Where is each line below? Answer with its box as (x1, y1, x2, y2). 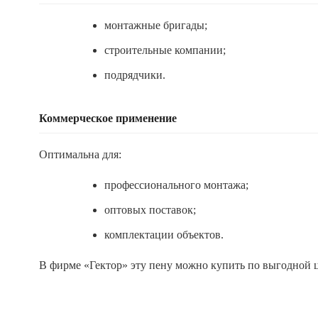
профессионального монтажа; (104, 179, 248, 191)
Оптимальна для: (39, 148, 121, 160)
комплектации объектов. (104, 229, 224, 241)
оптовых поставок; (104, 204, 196, 216)
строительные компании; (104, 44, 226, 56)
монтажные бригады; (104, 19, 207, 31)
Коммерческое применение (39, 112, 177, 124)
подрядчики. (104, 69, 165, 81)
